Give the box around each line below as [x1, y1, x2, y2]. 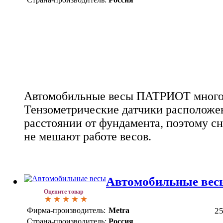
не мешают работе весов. [24, 130, 151, 143]
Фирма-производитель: [27, 206, 106, 215]
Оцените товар [44, 188, 84, 196]
